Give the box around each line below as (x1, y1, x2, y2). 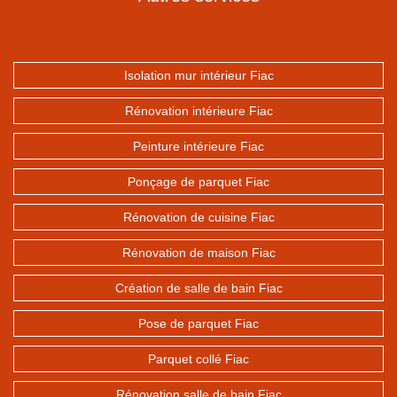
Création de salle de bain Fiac (114, 281, 283, 295)
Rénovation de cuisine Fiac (122, 210, 275, 224)
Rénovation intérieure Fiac (124, 104, 273, 118)
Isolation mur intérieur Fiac (123, 68, 274, 82)
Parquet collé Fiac (148, 352, 249, 366)
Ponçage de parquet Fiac (128, 175, 269, 189)
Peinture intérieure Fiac (133, 139, 264, 153)
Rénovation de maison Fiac (121, 245, 276, 260)
